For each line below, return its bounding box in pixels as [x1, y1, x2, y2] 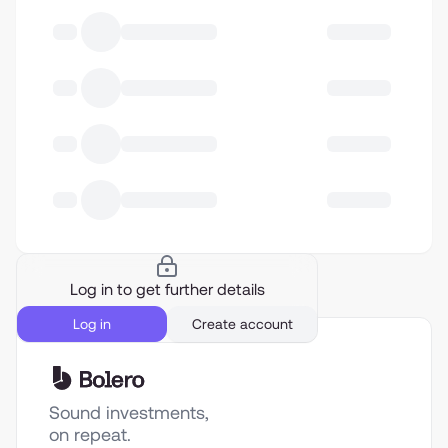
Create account [191, 316, 293, 332]
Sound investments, [49, 402, 209, 423]
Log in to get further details [69, 280, 265, 299]
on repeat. [49, 424, 131, 445]
